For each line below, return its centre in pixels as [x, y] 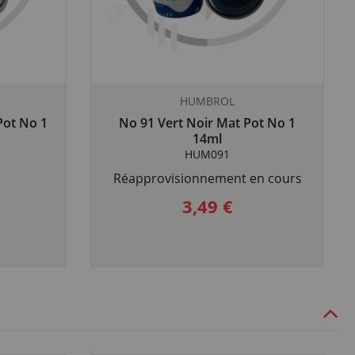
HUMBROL [207, 101]
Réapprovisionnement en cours [207, 178]
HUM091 [207, 154]
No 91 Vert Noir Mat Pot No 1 [207, 123]
